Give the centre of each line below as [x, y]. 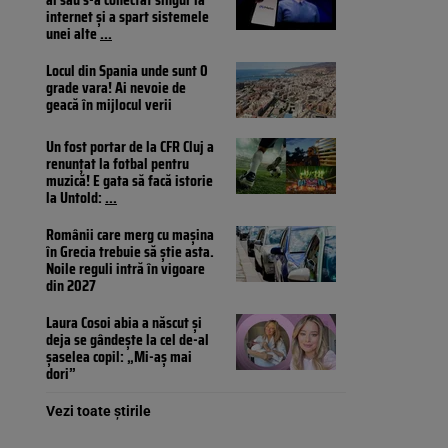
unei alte [73, 34]
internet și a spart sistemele [127, 17]
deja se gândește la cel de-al [127, 340]
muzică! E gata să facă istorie [129, 181]
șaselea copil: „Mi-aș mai [119, 357]
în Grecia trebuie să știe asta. [130, 252]
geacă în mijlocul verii [109, 105]
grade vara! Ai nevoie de [116, 88]
